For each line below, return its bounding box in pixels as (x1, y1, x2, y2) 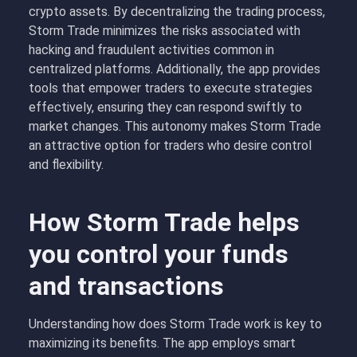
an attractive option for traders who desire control (29, 138, 312, 153)
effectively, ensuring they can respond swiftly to (29, 100, 302, 115)
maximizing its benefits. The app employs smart (29, 335, 296, 351)
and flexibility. (29, 157, 104, 172)
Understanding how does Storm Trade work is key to (29, 316, 322, 331)
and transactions (29, 271, 224, 301)
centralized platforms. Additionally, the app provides (29, 61, 320, 76)
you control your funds (29, 239, 288, 269)
